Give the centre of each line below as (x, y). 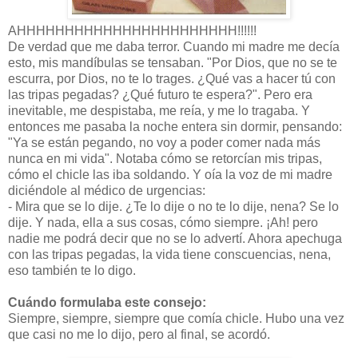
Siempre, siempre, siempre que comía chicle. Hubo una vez (176, 319)
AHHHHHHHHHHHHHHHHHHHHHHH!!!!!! (132, 31)
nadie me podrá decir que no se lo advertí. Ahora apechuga (175, 239)
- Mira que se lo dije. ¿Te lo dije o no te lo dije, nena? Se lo (173, 207)
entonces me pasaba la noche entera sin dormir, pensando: (175, 127)
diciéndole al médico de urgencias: (107, 191)
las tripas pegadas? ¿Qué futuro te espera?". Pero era (160, 95)
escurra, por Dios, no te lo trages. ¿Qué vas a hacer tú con (172, 79)
